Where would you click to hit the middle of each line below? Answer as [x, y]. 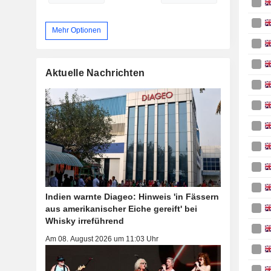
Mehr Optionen [76, 31]
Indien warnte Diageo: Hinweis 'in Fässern [132, 196]
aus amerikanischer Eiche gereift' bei [121, 208]
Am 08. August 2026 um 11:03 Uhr [102, 239]
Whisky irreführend [84, 220]
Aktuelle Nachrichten [95, 73]
